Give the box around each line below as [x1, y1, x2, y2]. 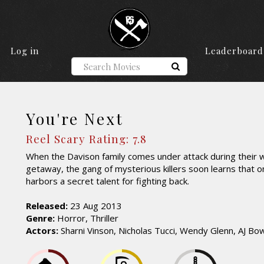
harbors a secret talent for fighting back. [26, 175, 189, 187]
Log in [10, 45, 39, 57]
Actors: [26, 225, 58, 237]
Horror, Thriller [55, 212, 118, 225]
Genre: [26, 212, 55, 225]
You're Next [26, 108, 124, 130]
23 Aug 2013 [68, 200, 122, 212]
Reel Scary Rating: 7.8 [26, 130, 147, 146]
